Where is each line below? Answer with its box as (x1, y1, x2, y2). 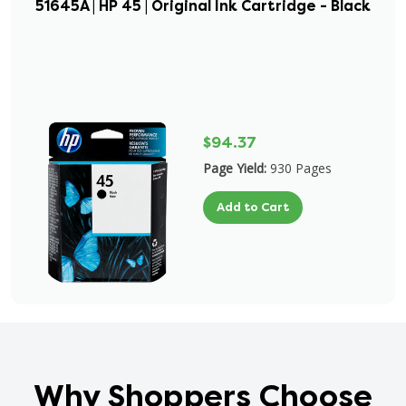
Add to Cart (217, 199, 289, 215)
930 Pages (270, 159, 332, 177)
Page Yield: (203, 159, 266, 177)
